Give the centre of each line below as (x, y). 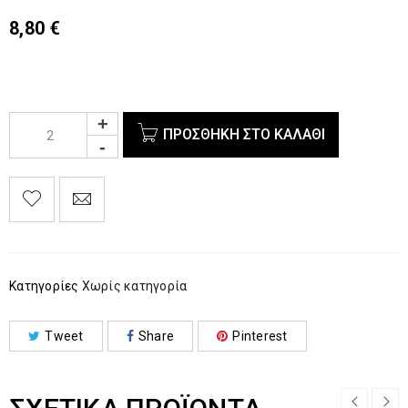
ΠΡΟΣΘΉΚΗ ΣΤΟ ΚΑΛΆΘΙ (244, 134)
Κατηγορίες (44, 286)
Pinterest (260, 336)
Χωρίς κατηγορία (134, 286)
